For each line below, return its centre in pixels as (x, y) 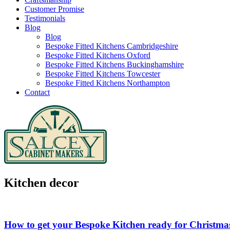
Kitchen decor (42, 183)
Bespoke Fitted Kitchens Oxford (98, 55)
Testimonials (45, 18)
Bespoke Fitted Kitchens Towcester (103, 74)
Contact (37, 92)
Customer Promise (54, 9)
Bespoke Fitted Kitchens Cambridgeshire (112, 46)
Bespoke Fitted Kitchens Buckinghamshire (114, 65)
